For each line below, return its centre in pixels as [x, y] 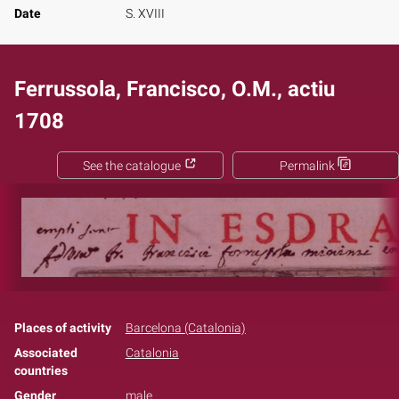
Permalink [308, 166]
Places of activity [63, 328]
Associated [46, 353]
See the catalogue [134, 166]
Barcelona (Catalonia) [185, 328]
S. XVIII [145, 13]
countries [41, 370]
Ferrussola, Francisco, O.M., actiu [175, 89]
